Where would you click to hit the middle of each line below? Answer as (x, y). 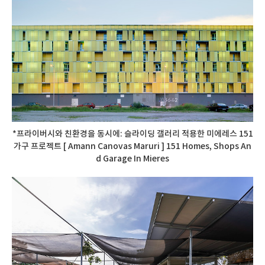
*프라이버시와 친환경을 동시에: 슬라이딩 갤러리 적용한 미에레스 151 (132, 134)
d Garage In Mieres (132, 159)
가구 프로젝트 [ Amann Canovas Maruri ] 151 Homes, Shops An (132, 146)
